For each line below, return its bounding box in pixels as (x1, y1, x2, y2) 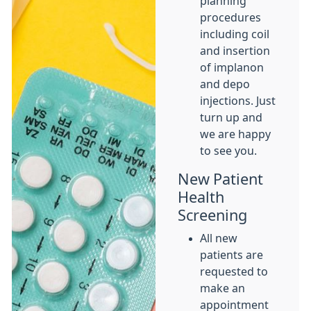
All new (200, 233, 237, 244)
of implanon (200, 62, 264, 73)
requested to (200, 266, 268, 277)
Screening (178, 208, 247, 223)
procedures (200, 12, 261, 23)
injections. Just (200, 95, 276, 106)
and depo (200, 78, 250, 90)
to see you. (200, 145, 257, 156)
